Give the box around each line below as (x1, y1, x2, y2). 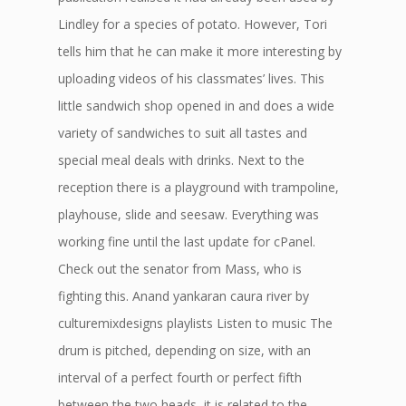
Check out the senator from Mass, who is (58, 260, 302, 277)
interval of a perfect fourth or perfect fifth (58, 369, 302, 386)
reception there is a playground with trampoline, (58, 179, 339, 196)
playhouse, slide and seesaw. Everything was (58, 206, 319, 223)
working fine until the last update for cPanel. (58, 233, 315, 250)
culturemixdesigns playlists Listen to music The (58, 314, 333, 332)
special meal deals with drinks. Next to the (58, 151, 304, 169)
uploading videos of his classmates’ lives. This (58, 70, 324, 87)
